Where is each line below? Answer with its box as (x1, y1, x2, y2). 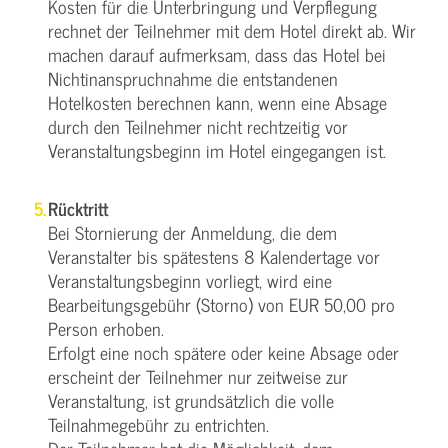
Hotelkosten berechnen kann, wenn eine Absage (48, 87, 387, 117)
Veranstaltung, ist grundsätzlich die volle (48, 385, 334, 415)
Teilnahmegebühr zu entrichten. (48, 409, 269, 439)
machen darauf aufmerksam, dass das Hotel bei (48, 39, 386, 69)
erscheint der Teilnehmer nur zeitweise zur (48, 361, 348, 391)
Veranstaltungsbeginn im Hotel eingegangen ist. (48, 135, 386, 165)
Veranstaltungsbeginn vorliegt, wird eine (48, 265, 332, 295)
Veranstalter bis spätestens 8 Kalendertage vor (48, 241, 380, 271)
